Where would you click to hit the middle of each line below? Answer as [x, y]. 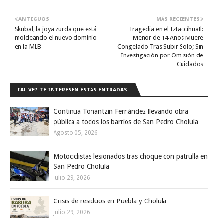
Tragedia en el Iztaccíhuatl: [166, 29]
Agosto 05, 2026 [76, 133]
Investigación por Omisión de [162, 55]
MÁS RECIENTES [178, 19]
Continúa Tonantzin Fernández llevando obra [121, 111]
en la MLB [28, 46]
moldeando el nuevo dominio [56, 37]
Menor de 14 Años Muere [168, 37]
